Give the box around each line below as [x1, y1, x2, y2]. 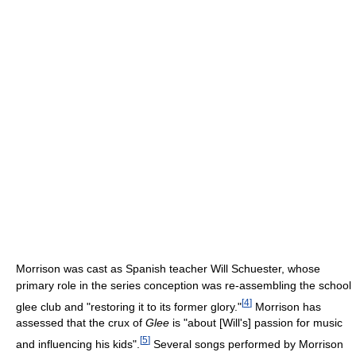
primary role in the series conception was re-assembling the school [16, 278, 351, 292]
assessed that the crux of [16, 316, 145, 330]
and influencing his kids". [16, 337, 140, 350]
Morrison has [252, 300, 321, 313]
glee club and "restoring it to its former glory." [16, 300, 242, 313]
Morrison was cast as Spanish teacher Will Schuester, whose [16, 261, 320, 275]
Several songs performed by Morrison [150, 337, 343, 350]
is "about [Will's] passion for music [169, 316, 342, 330]
